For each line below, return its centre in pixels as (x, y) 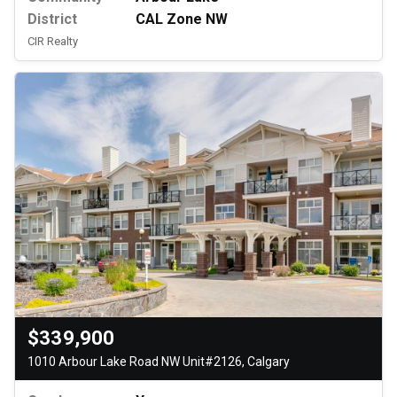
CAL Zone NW (182, 19)
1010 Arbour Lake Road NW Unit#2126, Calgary (159, 361)
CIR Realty (53, 42)
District (52, 19)
